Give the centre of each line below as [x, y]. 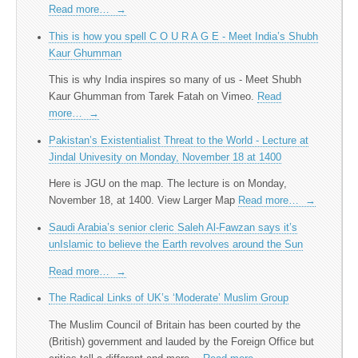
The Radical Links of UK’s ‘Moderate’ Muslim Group [169, 298]
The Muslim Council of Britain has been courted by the [175, 325]
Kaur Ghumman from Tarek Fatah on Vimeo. [153, 97]
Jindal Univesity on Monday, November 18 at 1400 [165, 157]
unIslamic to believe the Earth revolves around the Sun [176, 245]
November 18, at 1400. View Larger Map [143, 201]
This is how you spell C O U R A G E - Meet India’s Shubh [183, 36]
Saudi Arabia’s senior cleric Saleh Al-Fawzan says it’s [173, 228]
